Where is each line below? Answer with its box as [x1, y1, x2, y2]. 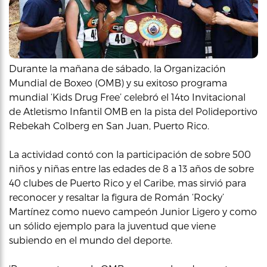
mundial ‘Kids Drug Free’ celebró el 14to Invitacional [9, 91, 246, 103]
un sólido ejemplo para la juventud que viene [9, 219, 216, 231]
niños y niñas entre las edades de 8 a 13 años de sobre [9, 162, 254, 174]
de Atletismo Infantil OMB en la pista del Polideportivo [9, 105, 257, 117]
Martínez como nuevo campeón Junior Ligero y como [9, 205, 257, 217]
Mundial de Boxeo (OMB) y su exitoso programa [9, 76, 227, 88]
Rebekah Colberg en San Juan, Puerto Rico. [9, 119, 209, 131]
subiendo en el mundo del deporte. [9, 234, 172, 246]
